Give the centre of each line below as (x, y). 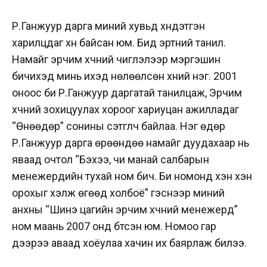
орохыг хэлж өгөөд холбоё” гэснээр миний (118, 193)
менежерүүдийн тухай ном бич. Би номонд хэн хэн (132, 176)
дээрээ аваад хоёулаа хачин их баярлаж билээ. (129, 243)
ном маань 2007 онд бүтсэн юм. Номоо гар (114, 226)
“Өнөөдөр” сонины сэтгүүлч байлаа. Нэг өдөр (119, 126)
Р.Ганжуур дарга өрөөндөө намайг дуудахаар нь (131, 142)
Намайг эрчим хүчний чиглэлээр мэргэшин (116, 59)
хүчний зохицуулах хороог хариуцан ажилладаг (125, 109)
